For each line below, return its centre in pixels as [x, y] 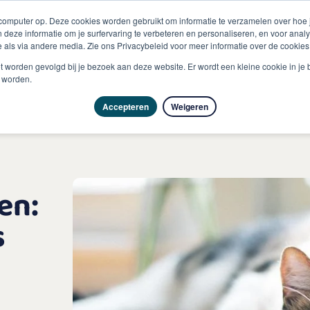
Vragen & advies [132, 53]
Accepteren [125, 107]
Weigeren [189, 107]
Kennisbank [229, 53]
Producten [38, 53]
